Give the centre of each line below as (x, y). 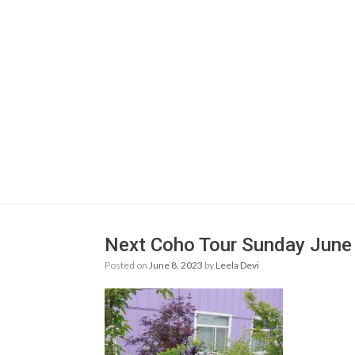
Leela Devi (237, 265)
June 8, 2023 (176, 265)
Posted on (130, 265)
